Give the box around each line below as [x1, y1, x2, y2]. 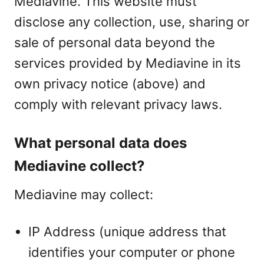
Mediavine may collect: [14, 187, 153, 202]
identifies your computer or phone [28, 245, 235, 260]
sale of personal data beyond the [14, 35, 215, 50]
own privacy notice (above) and [14, 76, 206, 91]
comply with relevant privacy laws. [14, 97, 222, 112]
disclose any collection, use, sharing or [14, 14, 249, 29]
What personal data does [14, 134, 187, 151]
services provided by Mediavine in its [14, 55, 241, 71]
